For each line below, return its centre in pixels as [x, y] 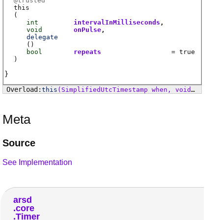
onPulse [88, 29]
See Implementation [37, 162]
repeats [88, 52]
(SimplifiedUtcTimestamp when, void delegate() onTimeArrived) [124, 89]
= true [181, 52]
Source [19, 143]
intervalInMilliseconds [117, 22]
